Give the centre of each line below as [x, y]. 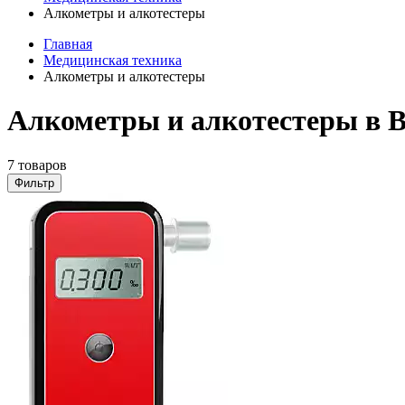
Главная [68, 44]
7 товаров [37, 165]
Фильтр [34, 183]
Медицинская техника [113, 60]
